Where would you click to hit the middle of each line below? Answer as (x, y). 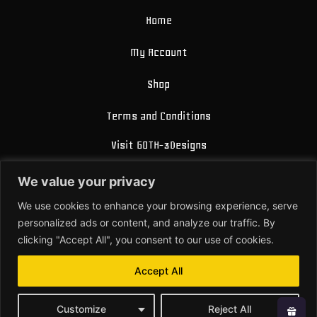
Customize (81, 309)
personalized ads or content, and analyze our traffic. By (146, 222)
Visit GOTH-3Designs (158, 145)
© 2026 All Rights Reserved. (158, 292)
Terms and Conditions (158, 116)
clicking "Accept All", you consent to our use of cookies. (146, 239)
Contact (167, 232)
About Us (167, 203)
